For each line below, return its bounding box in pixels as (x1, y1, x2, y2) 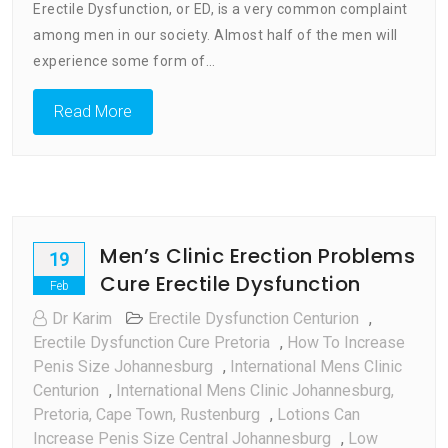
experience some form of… (33, 52, 215, 69)
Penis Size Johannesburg (33, 356, 213, 376)
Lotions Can (277, 404, 360, 424)
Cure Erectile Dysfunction (100, 269, 361, 298)
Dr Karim (52, 308, 112, 328)
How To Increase (287, 332, 405, 352)
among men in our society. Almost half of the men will (33, 26, 398, 43)
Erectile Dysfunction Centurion (148, 308, 359, 328)
